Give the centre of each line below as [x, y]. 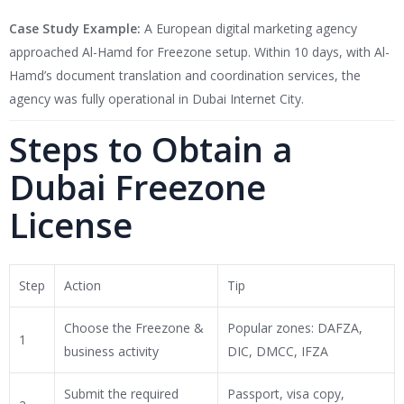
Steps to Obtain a [151, 149]
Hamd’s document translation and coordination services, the [185, 76]
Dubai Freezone [138, 187]
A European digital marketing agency [249, 29]
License [71, 225]
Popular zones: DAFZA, [295, 328]
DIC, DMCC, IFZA [278, 352]
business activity [111, 352]
